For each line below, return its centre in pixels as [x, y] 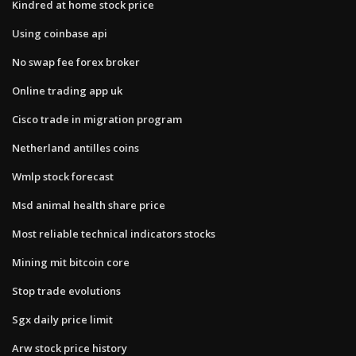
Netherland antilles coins [75, 147]
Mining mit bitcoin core [71, 262]
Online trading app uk [67, 90]
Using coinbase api [60, 33]
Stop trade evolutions [66, 290]
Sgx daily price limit [62, 319]
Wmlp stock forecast [63, 176]
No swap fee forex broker [76, 62]
